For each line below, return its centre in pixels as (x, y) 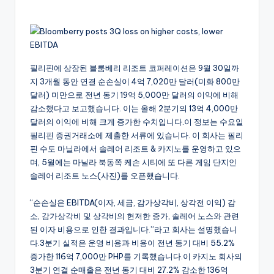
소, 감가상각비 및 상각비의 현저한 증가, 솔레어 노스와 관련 (135, 216)
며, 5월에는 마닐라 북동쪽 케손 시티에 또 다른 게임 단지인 (133, 162)
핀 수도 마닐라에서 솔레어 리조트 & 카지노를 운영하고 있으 (135, 149)
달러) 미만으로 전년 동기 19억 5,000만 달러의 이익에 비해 (134, 95)
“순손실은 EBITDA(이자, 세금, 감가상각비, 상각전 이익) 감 (133, 203)
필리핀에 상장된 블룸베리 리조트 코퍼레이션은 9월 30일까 (135, 68)
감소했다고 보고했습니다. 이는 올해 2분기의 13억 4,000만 (134, 109)
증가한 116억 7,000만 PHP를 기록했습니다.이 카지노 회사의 (136, 257)
